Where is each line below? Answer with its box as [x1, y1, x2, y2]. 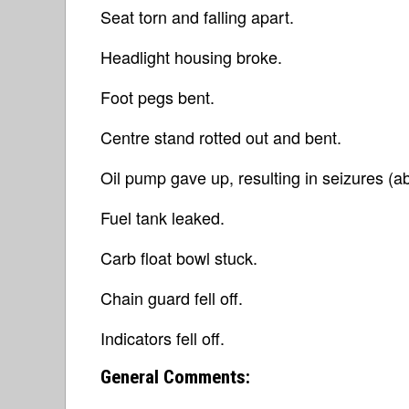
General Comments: [100, 365, 250, 388]
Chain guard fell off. [100, 285, 243, 309]
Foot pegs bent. [100, 84, 215, 109]
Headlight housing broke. [100, 44, 282, 68]
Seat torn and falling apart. [100, 4, 294, 28]
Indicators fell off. [100, 325, 225, 350]
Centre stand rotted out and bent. [100, 124, 341, 149]
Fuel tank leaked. [100, 204, 225, 229]
